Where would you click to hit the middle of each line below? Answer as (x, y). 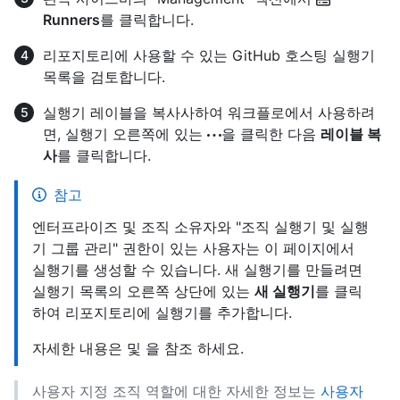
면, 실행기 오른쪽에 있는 (125, 133)
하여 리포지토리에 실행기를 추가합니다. (162, 312)
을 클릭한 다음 (271, 133)
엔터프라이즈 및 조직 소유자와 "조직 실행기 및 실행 (200, 226)
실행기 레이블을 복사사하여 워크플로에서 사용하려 (209, 112)
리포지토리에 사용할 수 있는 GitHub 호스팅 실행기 (209, 55)
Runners (71, 19)
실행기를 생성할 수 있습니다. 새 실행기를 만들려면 (197, 269)
